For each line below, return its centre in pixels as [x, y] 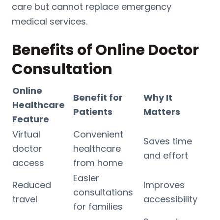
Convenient [98, 134]
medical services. [50, 21]
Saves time [168, 141]
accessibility [170, 199]
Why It [158, 97]
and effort [166, 155]
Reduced [32, 185]
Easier [86, 178]
